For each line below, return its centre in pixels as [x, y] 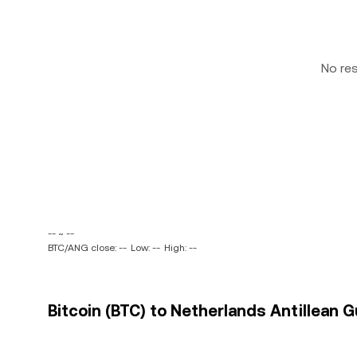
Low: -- [145, 248]
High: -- [180, 248]
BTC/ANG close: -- [87, 248]
